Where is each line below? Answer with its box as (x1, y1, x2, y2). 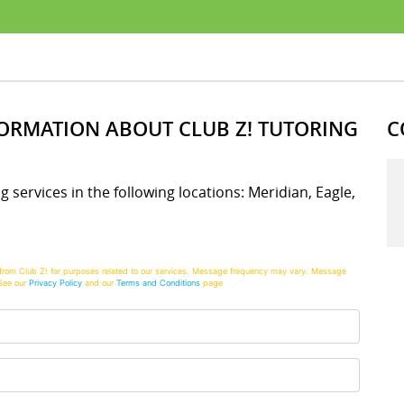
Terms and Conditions (116, 277, 200, 288)
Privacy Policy (29, 277, 82, 288)
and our (82, 277, 116, 288)
